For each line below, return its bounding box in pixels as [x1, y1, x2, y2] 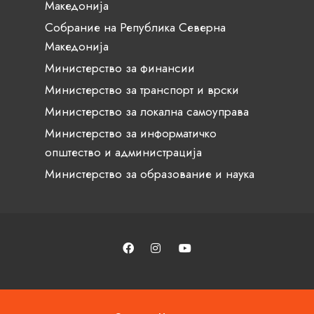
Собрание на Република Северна [45, 18, 226, 36]
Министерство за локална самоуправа [45, 102, 249, 120]
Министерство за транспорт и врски [45, 81, 239, 98]
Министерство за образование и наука [45, 165, 254, 182]
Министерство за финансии [45, 59, 195, 76]
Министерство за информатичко [45, 124, 217, 142]
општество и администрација [45, 143, 202, 161]
